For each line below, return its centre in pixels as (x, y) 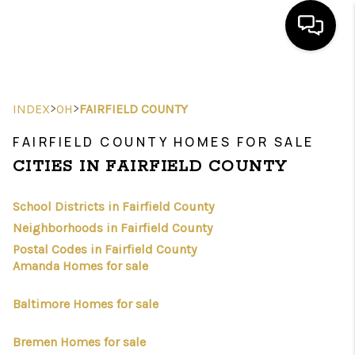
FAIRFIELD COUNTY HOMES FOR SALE (164, 142)
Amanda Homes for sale (80, 266)
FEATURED (235, 155)
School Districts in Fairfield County (113, 206)
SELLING (249, 256)
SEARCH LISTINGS (182, 120)
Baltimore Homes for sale (86, 304)
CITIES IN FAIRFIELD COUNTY (150, 167)
